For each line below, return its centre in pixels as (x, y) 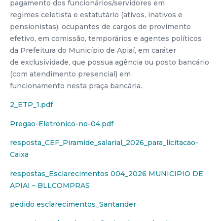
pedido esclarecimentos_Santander (73, 204)
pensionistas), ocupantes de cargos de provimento (100, 27)
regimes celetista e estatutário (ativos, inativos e (96, 15)
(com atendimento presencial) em (70, 74)
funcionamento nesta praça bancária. (76, 86)
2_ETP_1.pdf (31, 105)
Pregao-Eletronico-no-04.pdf (62, 124)
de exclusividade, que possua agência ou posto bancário (110, 62)
